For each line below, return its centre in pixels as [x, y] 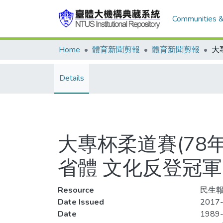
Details [72, 78]
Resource [76, 190]
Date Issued [81, 202]
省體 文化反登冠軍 [140, 168]
